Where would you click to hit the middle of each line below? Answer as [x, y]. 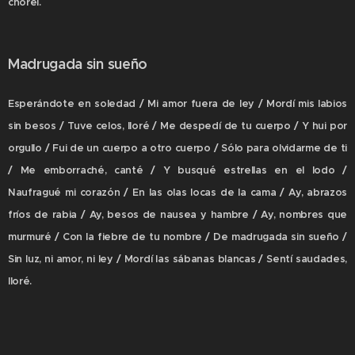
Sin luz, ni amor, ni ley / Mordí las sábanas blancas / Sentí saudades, [177, 259]
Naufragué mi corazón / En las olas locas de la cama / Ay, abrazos [177, 192]
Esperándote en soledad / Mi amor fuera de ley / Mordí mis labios [177, 103]
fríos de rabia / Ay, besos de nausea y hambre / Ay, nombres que [177, 214]
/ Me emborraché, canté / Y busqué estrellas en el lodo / [177, 170]
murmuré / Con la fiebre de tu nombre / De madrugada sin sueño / [177, 237]
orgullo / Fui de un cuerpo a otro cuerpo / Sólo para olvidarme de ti [177, 148]
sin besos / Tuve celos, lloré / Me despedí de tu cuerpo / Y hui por [177, 126]
